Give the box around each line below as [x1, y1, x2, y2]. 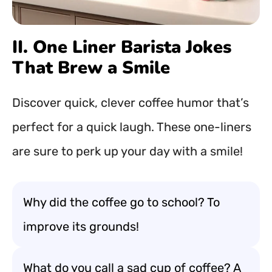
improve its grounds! [23, 219, 139, 234]
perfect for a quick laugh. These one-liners [12, 120, 251, 134]
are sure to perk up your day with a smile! [12, 144, 243, 158]
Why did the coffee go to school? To [23, 195, 220, 209]
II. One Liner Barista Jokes [12, 35, 231, 59]
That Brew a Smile [12, 56, 170, 80]
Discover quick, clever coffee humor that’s [12, 95, 249, 110]
